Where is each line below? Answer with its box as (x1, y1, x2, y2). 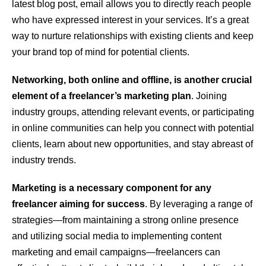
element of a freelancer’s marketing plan (12, 91, 191, 102)
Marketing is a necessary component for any (12, 183, 211, 194)
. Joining (191, 91, 227, 102)
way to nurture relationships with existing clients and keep (12, 31, 254, 42)
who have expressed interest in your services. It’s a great (12, 15, 249, 26)
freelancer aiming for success (12, 199, 145, 210)
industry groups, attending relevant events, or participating (12, 107, 254, 118)
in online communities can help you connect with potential (12, 123, 254, 134)
